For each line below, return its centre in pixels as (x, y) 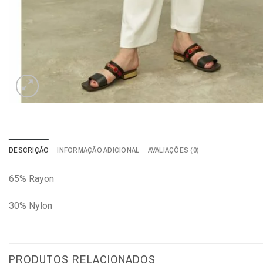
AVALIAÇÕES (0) (173, 150)
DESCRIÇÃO (29, 150)
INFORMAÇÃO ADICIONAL (98, 150)
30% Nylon (31, 205)
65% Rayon (31, 178)
